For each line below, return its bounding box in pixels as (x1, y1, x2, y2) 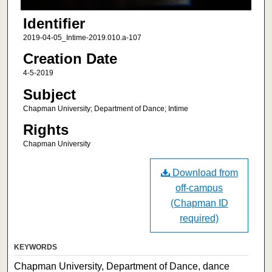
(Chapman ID (170, 198, 228, 209)
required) (180, 213, 219, 224)
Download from (169, 168, 238, 178)
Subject (22, 86, 76, 103)
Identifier (22, 15, 85, 32)
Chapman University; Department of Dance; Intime (22, 104, 188, 113)
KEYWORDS (14, 243, 58, 252)
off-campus (175, 183, 223, 194)
